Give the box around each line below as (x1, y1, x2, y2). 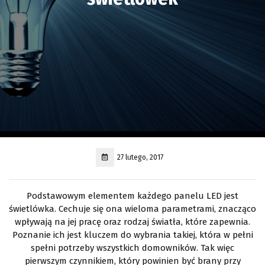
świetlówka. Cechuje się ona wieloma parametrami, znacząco (9, 203, 256, 214)
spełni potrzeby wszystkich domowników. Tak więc (31, 242, 234, 253)
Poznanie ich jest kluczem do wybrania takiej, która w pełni (12, 229, 253, 240)
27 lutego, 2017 (117, 153, 163, 161)
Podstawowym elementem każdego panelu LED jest (27, 190, 238, 201)
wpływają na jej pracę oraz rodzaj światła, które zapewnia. (15, 216, 250, 227)
